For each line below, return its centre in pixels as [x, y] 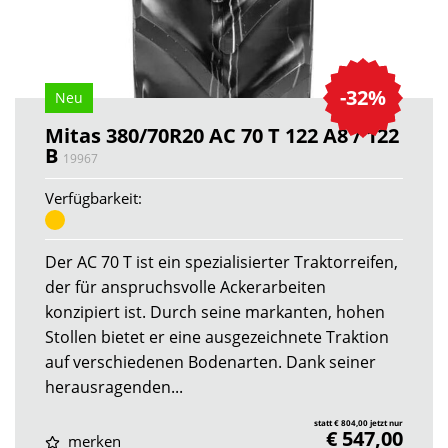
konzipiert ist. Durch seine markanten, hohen [215, 311]
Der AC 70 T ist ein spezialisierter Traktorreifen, [221, 261]
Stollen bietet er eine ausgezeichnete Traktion [217, 336]
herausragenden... [114, 386]
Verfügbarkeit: [93, 197]
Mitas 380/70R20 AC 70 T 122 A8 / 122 [222, 135]
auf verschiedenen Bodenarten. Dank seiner [210, 361]
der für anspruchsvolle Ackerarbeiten [185, 286]
